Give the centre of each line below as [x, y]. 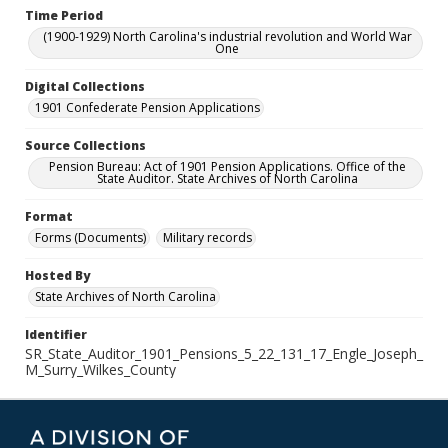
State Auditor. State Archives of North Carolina [227, 178]
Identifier [56, 334]
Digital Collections [85, 86]
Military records [207, 237]
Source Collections [85, 145]
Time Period [64, 15]
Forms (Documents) [90, 237]
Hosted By [57, 275]
